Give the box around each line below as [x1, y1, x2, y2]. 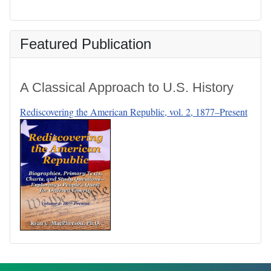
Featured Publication [20, 35, 151, 52]
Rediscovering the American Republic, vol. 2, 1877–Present [20, 105, 247, 118]
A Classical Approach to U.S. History [20, 79, 233, 95]
